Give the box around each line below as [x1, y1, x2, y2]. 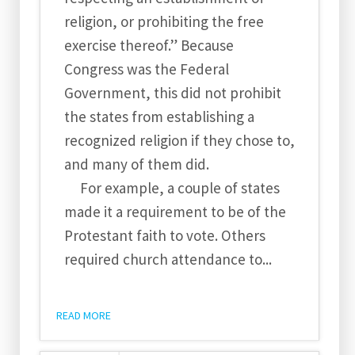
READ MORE [56, 308, 111, 323]
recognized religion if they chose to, [64, 131, 295, 150]
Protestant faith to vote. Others [64, 226, 265, 245]
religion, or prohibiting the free [64, 12, 264, 31]
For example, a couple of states [64, 178, 280, 197]
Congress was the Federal [64, 59, 229, 78]
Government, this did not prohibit [64, 83, 281, 102]
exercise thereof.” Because [64, 36, 234, 55]
